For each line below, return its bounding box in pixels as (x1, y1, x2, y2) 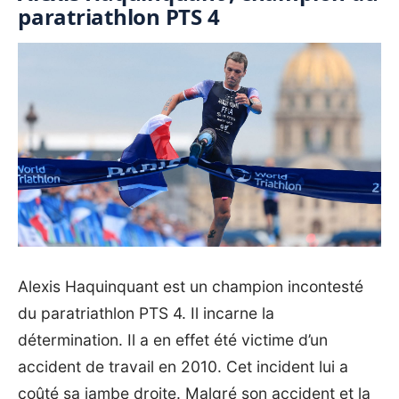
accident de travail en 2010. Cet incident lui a (18, 357, 348, 377)
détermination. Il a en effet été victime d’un (18, 330, 328, 350)
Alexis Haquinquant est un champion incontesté (18, 277, 363, 297)
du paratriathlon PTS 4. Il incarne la (18, 304, 274, 323)
